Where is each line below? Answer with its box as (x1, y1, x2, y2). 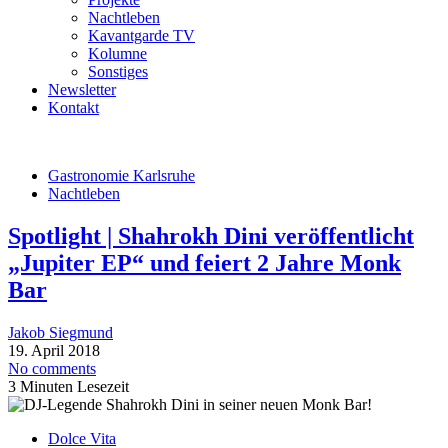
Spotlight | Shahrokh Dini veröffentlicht (8, 222, 414, 249)
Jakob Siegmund (8, 323, 113, 341)
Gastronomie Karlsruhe (48, 167, 195, 185)
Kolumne (88, 45, 147, 63)
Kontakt (48, 99, 99, 117)
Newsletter (48, 81, 116, 99)
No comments (8, 359, 96, 377)
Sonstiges (88, 63, 148, 81)
